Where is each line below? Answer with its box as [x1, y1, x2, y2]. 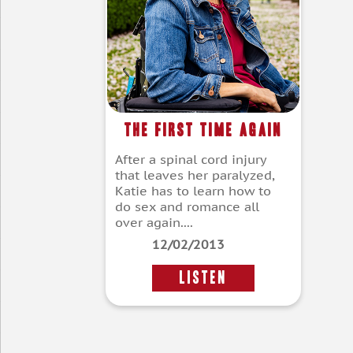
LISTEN [180, 269, 228, 287]
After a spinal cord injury [115, 151, 266, 168]
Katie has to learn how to [115, 183, 271, 199]
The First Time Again [124, 121, 283, 139]
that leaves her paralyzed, [115, 167, 275, 184]
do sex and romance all [115, 199, 259, 215]
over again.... [115, 214, 193, 231]
